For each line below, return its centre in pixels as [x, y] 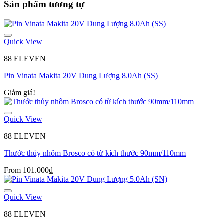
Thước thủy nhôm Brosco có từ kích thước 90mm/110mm [95, 153]
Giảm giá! [20, 92]
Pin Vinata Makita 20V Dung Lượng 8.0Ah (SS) [81, 75]
